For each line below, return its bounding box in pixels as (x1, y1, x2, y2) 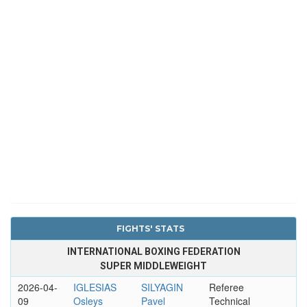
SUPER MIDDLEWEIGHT (100, 260, 207, 271)
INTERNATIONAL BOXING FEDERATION (66, 245, 241, 257)
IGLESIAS (73, 280, 116, 294)
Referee (208, 280, 244, 294)
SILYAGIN (140, 280, 183, 294)
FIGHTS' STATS (116, 223, 184, 234)
